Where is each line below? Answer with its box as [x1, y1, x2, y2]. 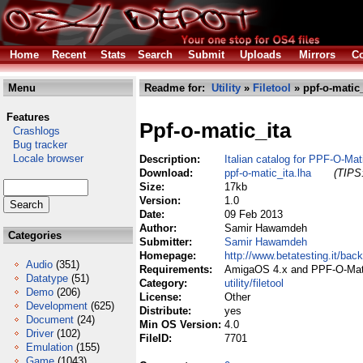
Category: [139, 277, 190, 289]
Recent [52, 49, 86, 61]
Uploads [240, 49, 281, 61]
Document [26, 314, 74, 326]
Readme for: [141, 82, 211, 94]
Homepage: [139, 250, 199, 262]
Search [138, 49, 173, 61]
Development [26, 300, 88, 312]
